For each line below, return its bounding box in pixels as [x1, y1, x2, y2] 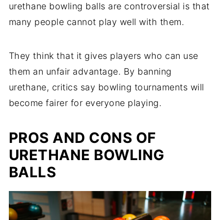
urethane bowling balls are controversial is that [8, 1, 210, 12]
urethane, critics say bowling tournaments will [8, 82, 204, 93]
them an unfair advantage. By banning [8, 66, 172, 77]
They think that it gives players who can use [8, 51, 198, 61]
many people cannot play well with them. [8, 17, 185, 27]
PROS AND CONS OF [8, 129, 156, 147]
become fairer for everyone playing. [8, 98, 165, 109]
